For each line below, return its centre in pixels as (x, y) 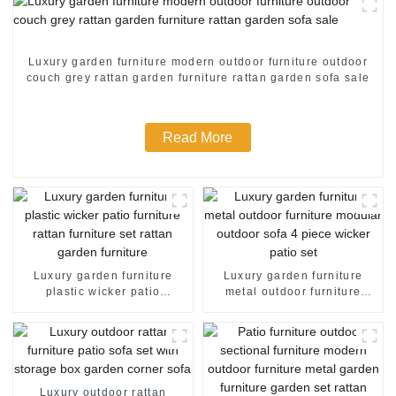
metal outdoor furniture (293, 291)
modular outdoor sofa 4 (293, 307)
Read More (198, 137)
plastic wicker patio (103, 291)
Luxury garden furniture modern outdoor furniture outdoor (198, 61)
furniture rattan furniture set (103, 307)
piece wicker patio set (293, 323)
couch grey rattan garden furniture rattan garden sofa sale (198, 77)
